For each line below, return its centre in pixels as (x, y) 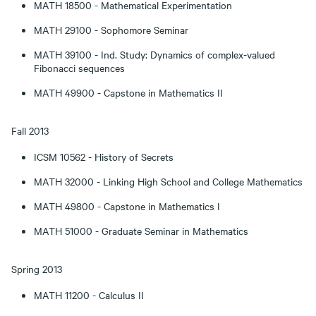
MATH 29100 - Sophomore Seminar (111, 30)
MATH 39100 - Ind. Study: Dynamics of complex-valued (154, 54)
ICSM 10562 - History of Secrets (104, 157)
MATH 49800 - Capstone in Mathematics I (127, 206)
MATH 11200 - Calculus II (89, 295)
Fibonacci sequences (79, 68)
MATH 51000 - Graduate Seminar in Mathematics (141, 231)
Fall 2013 (30, 130)
